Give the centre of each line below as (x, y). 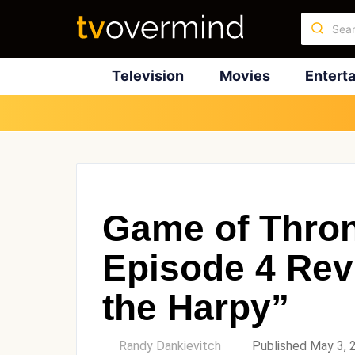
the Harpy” (196, 307)
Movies (244, 76)
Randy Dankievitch (170, 345)
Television (147, 76)
